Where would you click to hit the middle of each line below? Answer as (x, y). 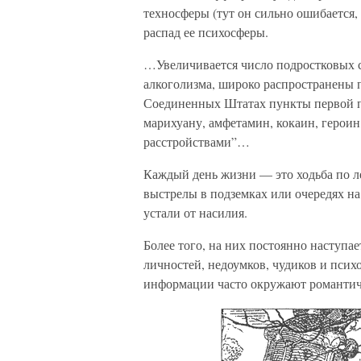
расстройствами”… (197, 141)
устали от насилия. (195, 212)
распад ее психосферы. (206, 32)
